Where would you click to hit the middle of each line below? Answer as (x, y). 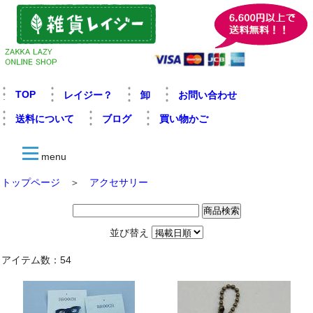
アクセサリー (119, 182)
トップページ (31, 182)
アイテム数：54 (36, 260)
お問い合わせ (208, 95)
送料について (45, 119)
